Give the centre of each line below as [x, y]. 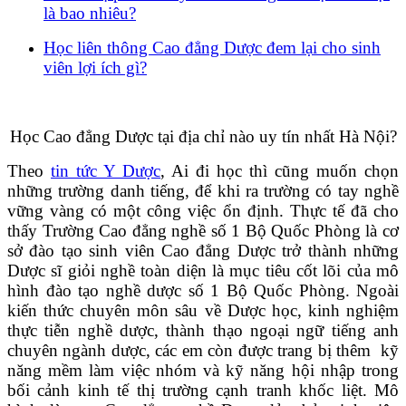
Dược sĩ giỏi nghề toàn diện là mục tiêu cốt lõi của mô [203, 271]
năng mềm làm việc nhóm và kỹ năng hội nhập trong [203, 371]
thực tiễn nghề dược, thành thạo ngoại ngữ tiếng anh [203, 331]
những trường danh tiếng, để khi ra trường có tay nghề [203, 191]
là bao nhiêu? [90, 14]
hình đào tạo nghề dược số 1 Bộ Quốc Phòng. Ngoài [203, 291]
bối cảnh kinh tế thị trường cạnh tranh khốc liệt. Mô [203, 391]
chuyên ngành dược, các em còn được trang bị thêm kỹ [203, 351]
